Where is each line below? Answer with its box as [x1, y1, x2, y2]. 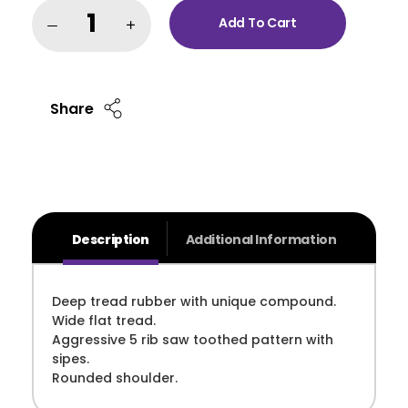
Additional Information [185, 229, 337, 249]
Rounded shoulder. [52, 368, 178, 387]
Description [71, 229, 149, 249]
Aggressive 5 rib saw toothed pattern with [52, 330, 333, 349]
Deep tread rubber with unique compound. [52, 291, 336, 311]
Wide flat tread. [52, 311, 156, 330]
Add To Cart [219, 13, 297, 32]
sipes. [52, 349, 89, 368]
